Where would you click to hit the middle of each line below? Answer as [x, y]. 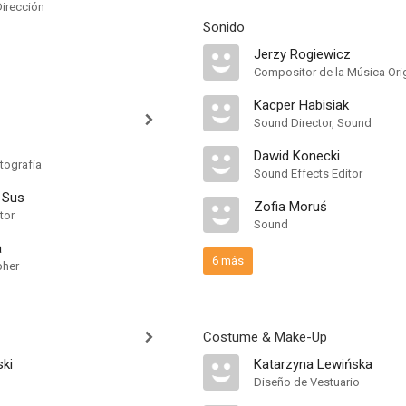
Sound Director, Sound [313, 123]
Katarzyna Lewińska [313, 364]
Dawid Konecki [297, 156]
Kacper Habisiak [301, 105]
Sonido [224, 27]
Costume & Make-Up [265, 337]
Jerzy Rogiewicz [302, 54]
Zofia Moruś [290, 207]
